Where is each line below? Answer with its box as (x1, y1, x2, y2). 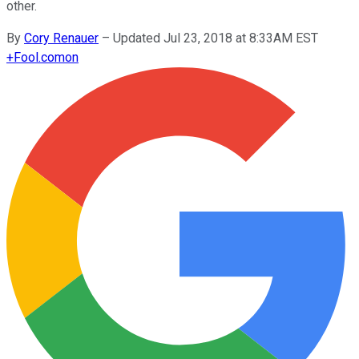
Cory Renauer (24, 30, 99, 46)
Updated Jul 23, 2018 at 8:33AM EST (113, 30, 318, 46)
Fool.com (14, 49, 65, 65)
